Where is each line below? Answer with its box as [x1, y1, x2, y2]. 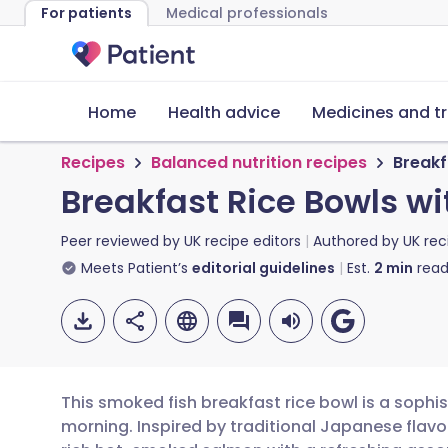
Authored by [313, 231, 403, 251]
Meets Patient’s [81, 258, 188, 278]
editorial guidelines [192, 258, 335, 278]
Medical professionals [166, 3, 328, 23]
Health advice [168, 101, 280, 124]
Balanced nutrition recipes [151, 151, 367, 174]
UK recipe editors [184, 231, 301, 251]
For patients [41, 3, 132, 23]
